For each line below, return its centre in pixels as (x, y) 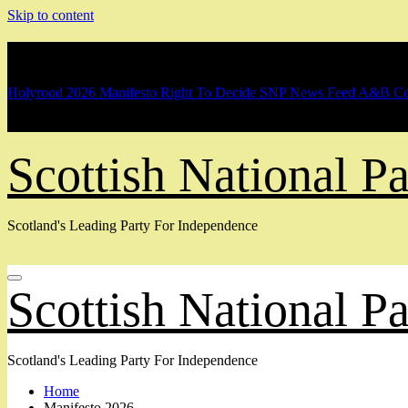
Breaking (51, 53)
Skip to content (51, 15)
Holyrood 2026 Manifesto (82, 92)
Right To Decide (208, 92)
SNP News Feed (307, 92)
